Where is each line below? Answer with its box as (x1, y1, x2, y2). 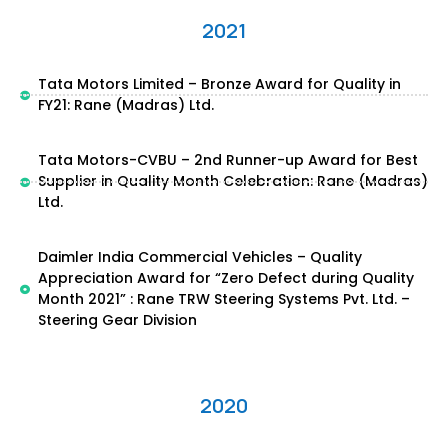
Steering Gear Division (37, 310, 197, 330)
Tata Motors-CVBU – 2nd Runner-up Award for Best (37, 150, 418, 170)
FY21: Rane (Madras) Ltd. (37, 95, 214, 115)
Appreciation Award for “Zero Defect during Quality (37, 268, 414, 288)
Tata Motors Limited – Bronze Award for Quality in (37, 74, 401, 94)
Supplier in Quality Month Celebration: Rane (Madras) (37, 171, 428, 191)
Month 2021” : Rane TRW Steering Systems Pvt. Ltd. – (37, 289, 410, 309)
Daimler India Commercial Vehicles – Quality (37, 247, 362, 267)
